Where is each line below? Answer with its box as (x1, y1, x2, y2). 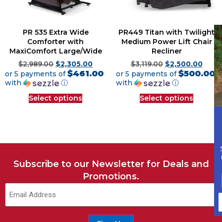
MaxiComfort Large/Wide (9, 46, 102, 55)
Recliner (151, 46, 182, 55)
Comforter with (27, 37, 84, 46)
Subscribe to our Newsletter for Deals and (13, 159, 209, 170)
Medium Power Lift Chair (121, 37, 212, 46)
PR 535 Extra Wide (22, 27, 89, 37)
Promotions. (83, 171, 139, 182)
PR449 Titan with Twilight (118, 27, 215, 37)
